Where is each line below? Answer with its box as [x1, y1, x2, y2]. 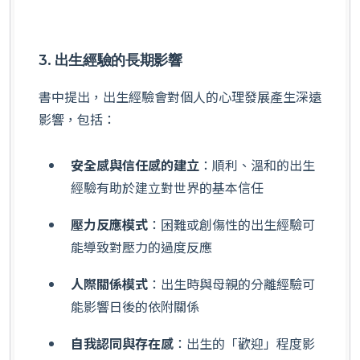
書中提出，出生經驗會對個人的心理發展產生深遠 [39, 87, 321, 107]
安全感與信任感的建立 [71, 155, 199, 175]
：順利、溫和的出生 [199, 155, 315, 175]
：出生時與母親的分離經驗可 [148, 273, 315, 293]
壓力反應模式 [71, 215, 148, 234]
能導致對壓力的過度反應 [71, 237, 212, 256]
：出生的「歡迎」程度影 [174, 333, 315, 353]
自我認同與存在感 [71, 333, 174, 353]
